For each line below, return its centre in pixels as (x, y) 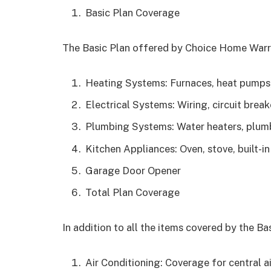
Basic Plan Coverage (132, 13)
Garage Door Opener (133, 170)
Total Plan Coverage (132, 193)
